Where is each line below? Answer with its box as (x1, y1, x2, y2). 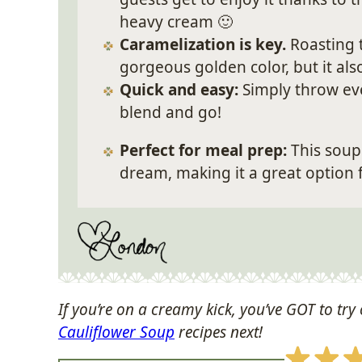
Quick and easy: (120, 79, 238, 100)
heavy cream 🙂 (120, 11, 233, 32)
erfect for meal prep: (129, 140, 287, 161)
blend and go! (120, 102, 221, 123)
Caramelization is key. (120, 34, 290, 55)
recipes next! (175, 322, 263, 343)
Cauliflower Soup (58, 322, 175, 343)
